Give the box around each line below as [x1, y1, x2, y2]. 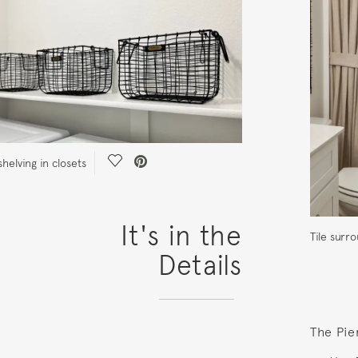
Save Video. [113, 155, 180, 171]
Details [157, 249, 242, 282]
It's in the [121, 220, 242, 253]
